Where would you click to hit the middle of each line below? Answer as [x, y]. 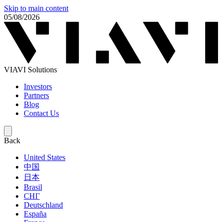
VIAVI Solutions [30, 70]
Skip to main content [36, 8]
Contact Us [41, 113]
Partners [36, 96]
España [35, 214]
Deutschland [43, 205]
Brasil [33, 187]
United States [45, 158]
